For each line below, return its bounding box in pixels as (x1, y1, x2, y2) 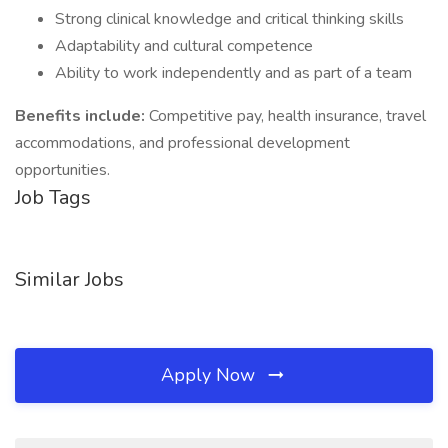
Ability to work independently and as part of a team (55, 62, 412, 84)
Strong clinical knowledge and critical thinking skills (55, 8, 404, 30)
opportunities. (15, 159, 110, 181)
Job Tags (15, 184, 91, 211)
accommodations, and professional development (15, 132, 350, 154)
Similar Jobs (15, 266, 124, 293)
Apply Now (161, 363, 260, 387)
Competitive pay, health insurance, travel (149, 105, 426, 127)
